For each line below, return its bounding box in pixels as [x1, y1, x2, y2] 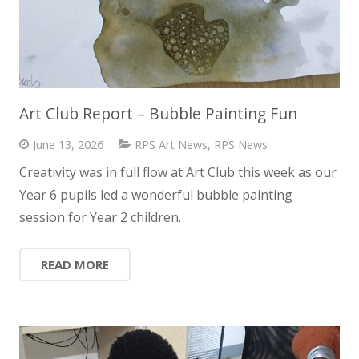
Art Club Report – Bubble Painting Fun [19, 102, 297, 124]
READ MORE [41, 256, 109, 273]
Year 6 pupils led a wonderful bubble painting [19, 186, 292, 204]
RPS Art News [134, 136, 208, 152]
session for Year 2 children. [19, 208, 181, 227]
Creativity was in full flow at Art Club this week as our [19, 163, 337, 182]
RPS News [213, 136, 268, 152]
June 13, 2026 [32, 136, 103, 152]
